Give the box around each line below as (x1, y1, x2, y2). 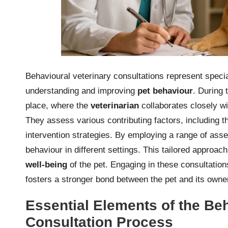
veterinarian (91, 100, 139, 110)
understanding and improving (25, 85, 137, 96)
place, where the (25, 100, 91, 110)
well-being (25, 159, 67, 169)
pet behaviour (137, 85, 193, 96)
